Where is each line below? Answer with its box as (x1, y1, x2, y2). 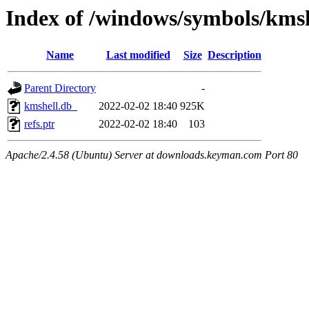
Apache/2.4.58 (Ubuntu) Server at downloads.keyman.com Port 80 (6, 149, 298, 161)
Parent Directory (24, 82, 96, 94)
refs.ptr (24, 118, 54, 130)
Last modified (106, 49, 170, 61)
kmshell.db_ (24, 100, 77, 112)
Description (208, 49, 261, 61)
